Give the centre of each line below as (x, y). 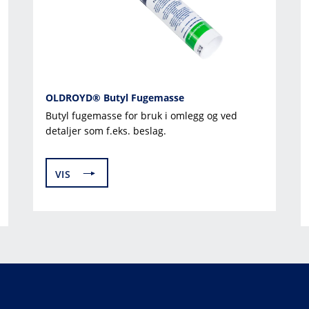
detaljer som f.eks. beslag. (106, 130)
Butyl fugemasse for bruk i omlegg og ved (141, 115)
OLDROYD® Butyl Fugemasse (115, 97)
